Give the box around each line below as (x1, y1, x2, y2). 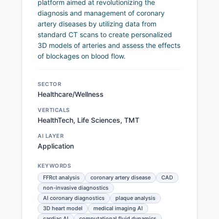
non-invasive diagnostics (43, 184, 109, 192)
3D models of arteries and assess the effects (38, 41, 180, 50)
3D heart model (43, 205, 83, 212)
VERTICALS (38, 107, 70, 114)
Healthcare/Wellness (38, 90, 104, 99)
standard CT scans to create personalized (38, 30, 172, 39)
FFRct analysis (43, 174, 80, 181)
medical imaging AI (93, 205, 143, 212)
